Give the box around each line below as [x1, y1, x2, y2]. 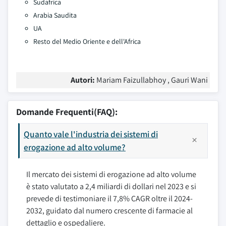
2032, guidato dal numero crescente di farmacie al [26, 205, 193, 216]
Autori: [71, 75, 96, 85]
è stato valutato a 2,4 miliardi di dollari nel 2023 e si [26, 181, 196, 192]
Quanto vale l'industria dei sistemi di [24, 128, 158, 140]
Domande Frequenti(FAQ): [16, 106, 118, 118]
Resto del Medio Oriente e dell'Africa [33, 37, 141, 46]
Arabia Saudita [33, 11, 77, 20]
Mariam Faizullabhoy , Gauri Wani [96, 75, 208, 85]
